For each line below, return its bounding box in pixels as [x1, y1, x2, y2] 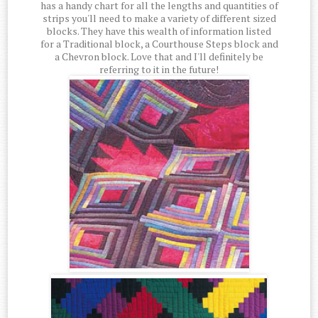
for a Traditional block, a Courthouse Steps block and [40, 37, 278, 51]
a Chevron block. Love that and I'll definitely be [55, 50, 263, 64]
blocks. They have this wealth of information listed [47, 24, 271, 38]
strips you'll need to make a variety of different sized [42, 11, 276, 26]
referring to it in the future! [99, 62, 219, 77]
